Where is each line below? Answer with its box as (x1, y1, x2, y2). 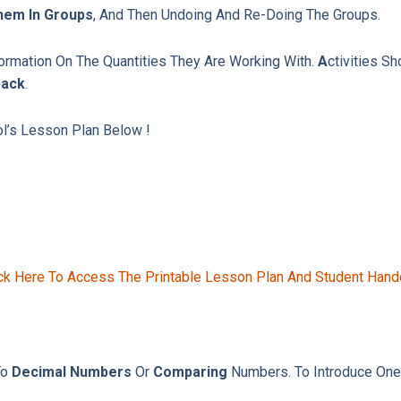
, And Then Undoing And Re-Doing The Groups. (93, 6, 380, 24)
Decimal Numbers (12, 363, 132, 381)
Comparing (153, 363, 227, 381)
